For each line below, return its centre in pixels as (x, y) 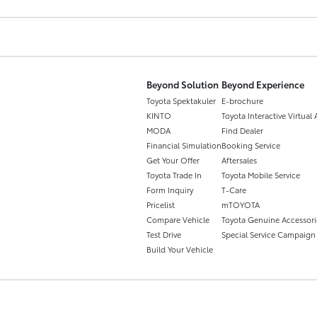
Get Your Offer (173, 160)
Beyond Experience (263, 84)
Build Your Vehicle (180, 249)
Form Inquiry (170, 190)
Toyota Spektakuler (181, 100)
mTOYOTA (241, 204)
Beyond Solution (183, 84)
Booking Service (251, 145)
